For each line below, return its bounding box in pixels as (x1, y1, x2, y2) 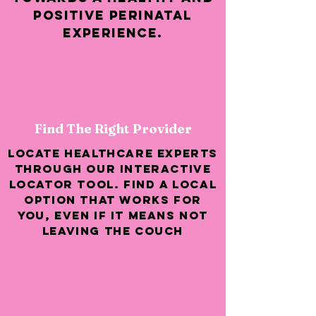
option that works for (24, 193, 202, 207)
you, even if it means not (17, 208, 208, 222)
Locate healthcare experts (7, 146, 218, 160)
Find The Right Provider (34, 121, 192, 137)
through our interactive (14, 162, 212, 176)
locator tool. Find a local (8, 177, 217, 191)
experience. (63, 25, 163, 41)
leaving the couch (42, 224, 184, 238)
